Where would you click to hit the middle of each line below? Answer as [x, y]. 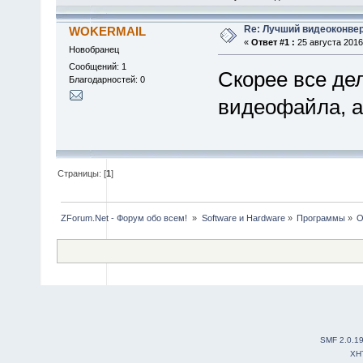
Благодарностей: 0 [107, 79]
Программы [320, 218]
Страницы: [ [82, 173]
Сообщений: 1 [97, 66]
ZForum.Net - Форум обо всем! [126, 218]
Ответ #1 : [273, 42]
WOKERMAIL [108, 31]
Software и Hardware [243, 218]
